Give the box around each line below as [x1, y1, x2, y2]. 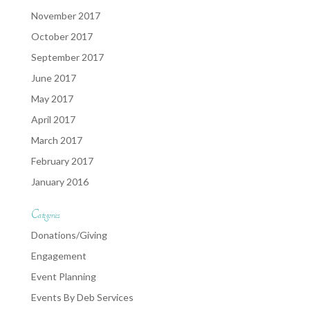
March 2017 [30, 134, 82, 146]
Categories [30, 208, 60, 221]
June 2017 [30, 72, 76, 84]
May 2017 [30, 93, 73, 104]
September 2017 [30, 51, 104, 63]
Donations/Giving [30, 229, 107, 241]
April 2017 [30, 113, 75, 125]
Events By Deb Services [30, 291, 134, 303]
